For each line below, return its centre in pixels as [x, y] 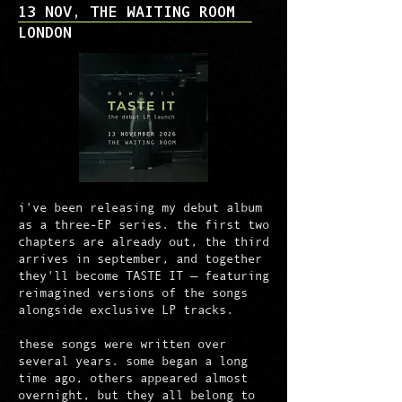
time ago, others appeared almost [133, 378]
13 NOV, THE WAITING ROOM [127, 14]
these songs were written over [122, 344]
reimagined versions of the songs [133, 293]
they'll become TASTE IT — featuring [144, 275]
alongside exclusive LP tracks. [126, 310]
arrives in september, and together [140, 258]
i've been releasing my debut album [140, 207]
